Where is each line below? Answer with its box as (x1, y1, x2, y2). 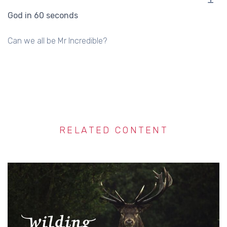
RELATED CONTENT (59, 124, 168, 136)
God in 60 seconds (8, 10, 78, 20)
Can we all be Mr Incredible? (8, 35, 107, 46)
